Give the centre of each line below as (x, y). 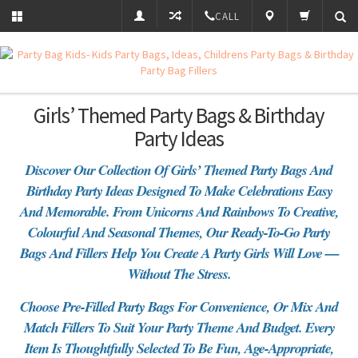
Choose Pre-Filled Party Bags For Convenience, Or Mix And (179, 306)
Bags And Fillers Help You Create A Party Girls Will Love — (179, 253)
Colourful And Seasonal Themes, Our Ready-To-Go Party (179, 232)
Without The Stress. (179, 274)
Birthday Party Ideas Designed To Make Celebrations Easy (179, 191)
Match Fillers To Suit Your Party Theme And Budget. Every (179, 327)
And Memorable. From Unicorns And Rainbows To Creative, (179, 211)
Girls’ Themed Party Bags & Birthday (179, 115)
